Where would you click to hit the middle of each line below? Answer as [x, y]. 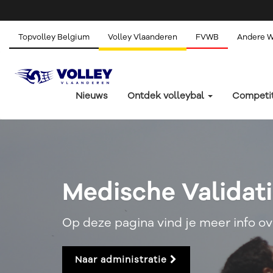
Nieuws [92, 96]
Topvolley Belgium [54, 37]
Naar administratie [122, 260]
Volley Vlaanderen [143, 37]
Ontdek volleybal [167, 96]
